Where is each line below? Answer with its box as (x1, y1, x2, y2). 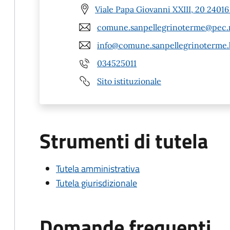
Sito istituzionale (97, 75, 161, 86)
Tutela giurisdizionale (56, 176, 137, 190)
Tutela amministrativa (56, 162, 140, 176)
